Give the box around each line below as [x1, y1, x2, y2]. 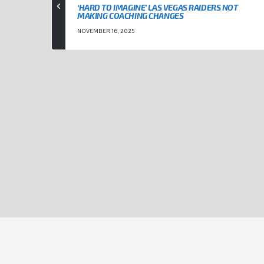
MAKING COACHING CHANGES [77, 11, 184, 21]
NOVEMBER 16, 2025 [77, 27, 135, 35]
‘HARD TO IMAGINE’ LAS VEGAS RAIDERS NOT [77, 2, 238, 13]
